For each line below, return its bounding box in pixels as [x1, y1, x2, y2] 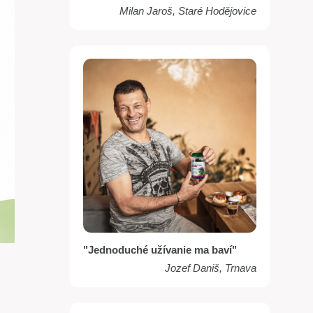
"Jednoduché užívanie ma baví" [82, 243, 237, 256]
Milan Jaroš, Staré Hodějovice [119, 4, 257, 17]
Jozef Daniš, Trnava [165, 262, 257, 275]
